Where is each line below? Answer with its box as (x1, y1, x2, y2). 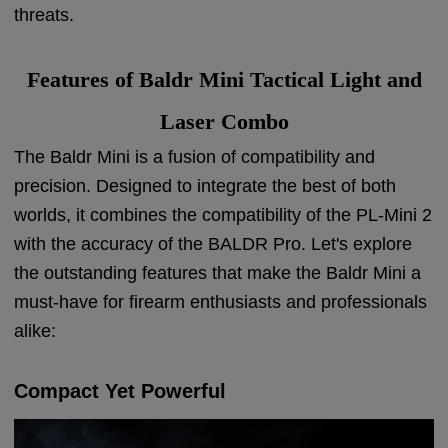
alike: (14, 320, 57, 341)
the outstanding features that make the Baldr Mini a (14, 262, 422, 283)
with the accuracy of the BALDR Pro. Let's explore (14, 233, 413, 254)
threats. (14, 4, 75, 25)
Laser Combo (159, 108, 289, 134)
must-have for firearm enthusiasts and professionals (14, 291, 428, 312)
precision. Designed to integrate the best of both (14, 175, 397, 196)
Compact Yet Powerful (14, 379, 227, 402)
